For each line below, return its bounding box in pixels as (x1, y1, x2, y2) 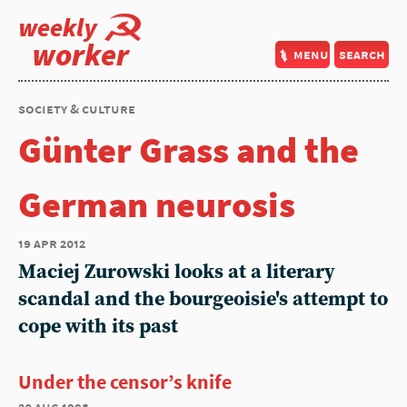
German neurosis (18, 182, 295, 227)
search (338, 45, 385, 63)
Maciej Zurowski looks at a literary (18, 260, 335, 284)
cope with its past (18, 314, 178, 339)
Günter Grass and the (18, 127, 359, 173)
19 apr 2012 (18, 234, 85, 252)
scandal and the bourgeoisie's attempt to (18, 287, 388, 312)
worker (32, 35, 129, 74)
